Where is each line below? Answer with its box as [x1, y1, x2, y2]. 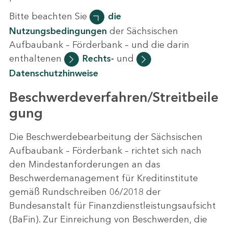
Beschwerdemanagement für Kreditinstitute [9, 173, 198, 184]
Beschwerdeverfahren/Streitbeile [9, 89, 218, 105]
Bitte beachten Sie [9, 11, 90, 22]
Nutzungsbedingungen [9, 25, 107, 37]
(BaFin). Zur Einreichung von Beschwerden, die [9, 214, 207, 225]
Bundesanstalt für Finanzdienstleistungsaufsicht [9, 200, 216, 211]
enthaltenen [9, 53, 64, 65]
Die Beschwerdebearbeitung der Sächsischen [9, 131, 203, 142]
